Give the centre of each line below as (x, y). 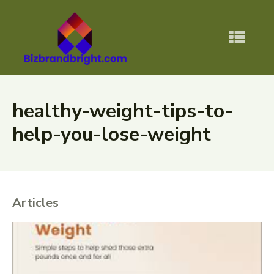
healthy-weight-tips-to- (123, 111)
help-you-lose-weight (112, 135)
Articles (35, 203)
